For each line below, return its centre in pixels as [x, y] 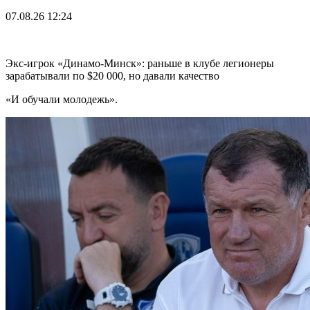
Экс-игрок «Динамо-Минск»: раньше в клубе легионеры [140, 63]
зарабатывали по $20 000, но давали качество [112, 75]
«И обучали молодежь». [62, 99]
